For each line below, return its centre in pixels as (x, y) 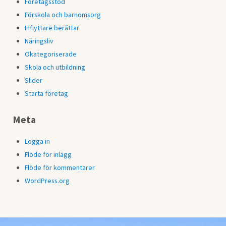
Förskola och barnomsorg (63, 15)
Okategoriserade (51, 54)
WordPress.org (47, 181)
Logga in (38, 142)
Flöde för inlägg (48, 155)
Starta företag (47, 93)
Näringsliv (39, 41)
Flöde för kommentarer (60, 168)
